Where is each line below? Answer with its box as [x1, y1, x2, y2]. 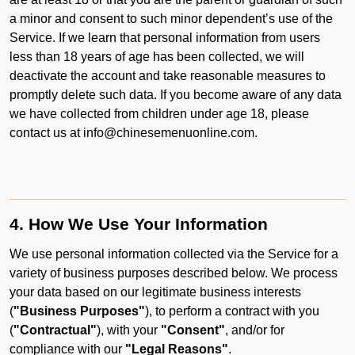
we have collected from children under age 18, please [10, 107, 309, 120]
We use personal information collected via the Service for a [10, 247, 338, 261]
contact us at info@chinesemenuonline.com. [10, 126, 258, 139]
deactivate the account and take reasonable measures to [10, 69, 326, 82]
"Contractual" [13, 323, 97, 337]
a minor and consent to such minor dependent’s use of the [10, 12, 333, 25]
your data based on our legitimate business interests [10, 285, 301, 299]
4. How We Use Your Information [10, 215, 268, 234]
